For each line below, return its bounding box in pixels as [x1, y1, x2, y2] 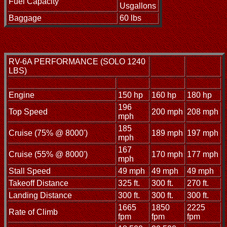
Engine [9, 91, 34, 100]
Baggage [9, 14, 42, 23]
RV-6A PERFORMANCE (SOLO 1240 [9, 57, 145, 66]
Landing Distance [9, 191, 72, 200]
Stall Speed [9, 167, 51, 176]
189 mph [152, 129, 183, 138]
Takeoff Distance [9, 179, 68, 188]
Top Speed [9, 107, 48, 117]
